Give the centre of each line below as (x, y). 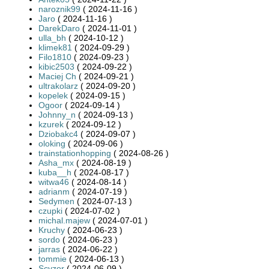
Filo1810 (55, 57)
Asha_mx (56, 162)
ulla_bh (52, 38)
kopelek (53, 95)
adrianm (54, 191)
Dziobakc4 (58, 134)
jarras (49, 249)
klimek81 (55, 47)
